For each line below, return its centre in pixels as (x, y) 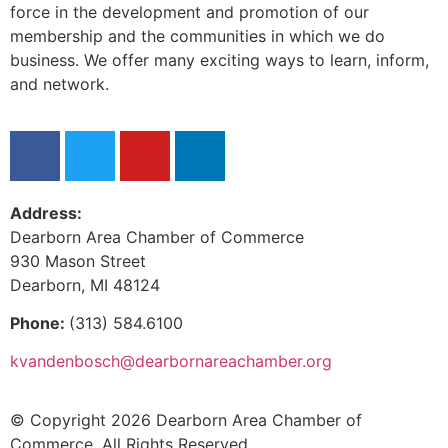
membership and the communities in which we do (197, 36)
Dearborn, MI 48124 (85, 284)
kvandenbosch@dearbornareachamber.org (171, 361)
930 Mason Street (78, 260)
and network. (59, 84)
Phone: (39, 322)
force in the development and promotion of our (189, 12)
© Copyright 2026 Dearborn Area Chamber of (186, 419)
